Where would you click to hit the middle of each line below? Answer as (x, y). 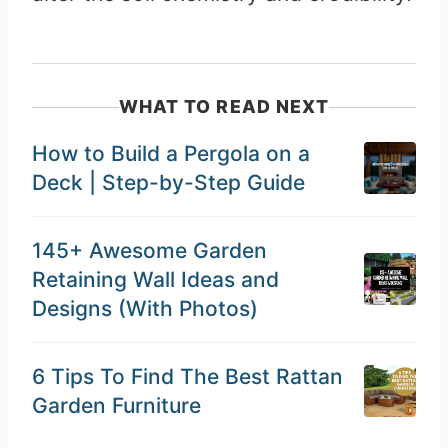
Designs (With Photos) (145, 308)
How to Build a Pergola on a (171, 154)
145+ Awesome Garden (149, 250)
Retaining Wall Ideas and (155, 279)
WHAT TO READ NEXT (224, 107)
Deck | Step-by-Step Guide (168, 183)
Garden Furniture (116, 405)
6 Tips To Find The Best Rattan (187, 376)
